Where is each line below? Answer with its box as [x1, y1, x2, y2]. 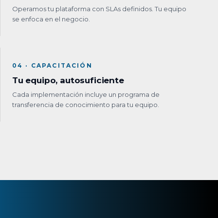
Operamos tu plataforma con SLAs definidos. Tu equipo [12, 4, 186, 13]
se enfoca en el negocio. [12, 15, 90, 23]
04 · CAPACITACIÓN [12, 61, 92, 69]
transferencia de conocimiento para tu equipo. [12, 100, 159, 109]
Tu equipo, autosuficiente [12, 75, 124, 85]
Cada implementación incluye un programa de [12, 90, 160, 98]
